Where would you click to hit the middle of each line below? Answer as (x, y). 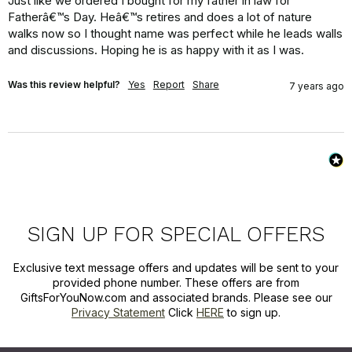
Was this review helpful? (64, 84)
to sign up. (252, 313)
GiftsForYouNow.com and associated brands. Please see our (176, 298)
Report (169, 84)
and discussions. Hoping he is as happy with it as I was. (156, 49)
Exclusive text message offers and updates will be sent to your (176, 268)
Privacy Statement (118, 313)
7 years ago (317, 86)
